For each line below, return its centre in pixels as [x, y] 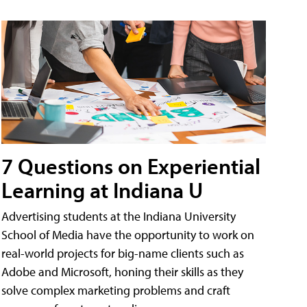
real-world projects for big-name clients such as [123, 253]
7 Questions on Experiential [131, 165]
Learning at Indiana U [102, 189]
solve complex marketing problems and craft [116, 290]
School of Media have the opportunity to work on [128, 234]
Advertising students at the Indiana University [119, 216]
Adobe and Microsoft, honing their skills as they [122, 271]
